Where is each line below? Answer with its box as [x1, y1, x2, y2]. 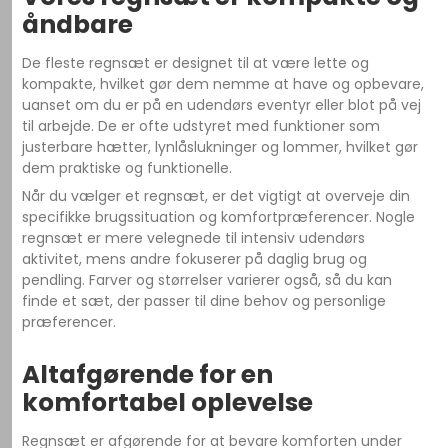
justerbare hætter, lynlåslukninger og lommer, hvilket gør [22, 137, 419, 157]
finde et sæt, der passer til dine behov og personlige [22, 291, 387, 311]
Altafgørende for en [22, 357, 274, 392]
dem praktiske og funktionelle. [22, 158, 233, 178]
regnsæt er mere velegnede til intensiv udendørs [22, 228, 366, 248]
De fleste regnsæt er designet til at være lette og [22, 53, 370, 73]
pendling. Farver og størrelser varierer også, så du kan [22, 270, 393, 290]
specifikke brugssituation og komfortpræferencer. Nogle [22, 207, 416, 227]
